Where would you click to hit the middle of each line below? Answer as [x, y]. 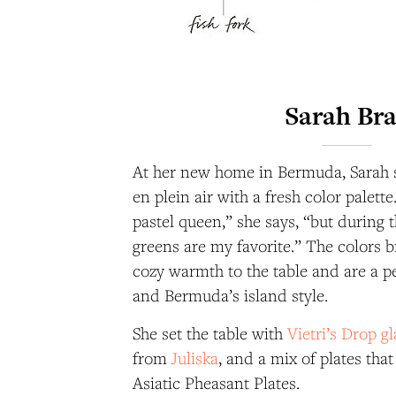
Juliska [195, 358]
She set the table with [210, 334]
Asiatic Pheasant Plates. [216, 383]
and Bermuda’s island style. [230, 296]
